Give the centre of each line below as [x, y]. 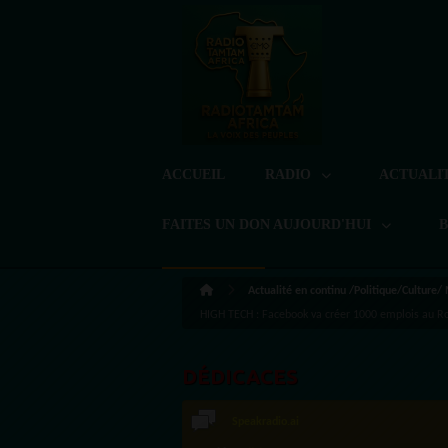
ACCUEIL [193, 174]
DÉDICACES [240, 376]
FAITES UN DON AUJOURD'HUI [268, 224]
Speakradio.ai [265, 422]
